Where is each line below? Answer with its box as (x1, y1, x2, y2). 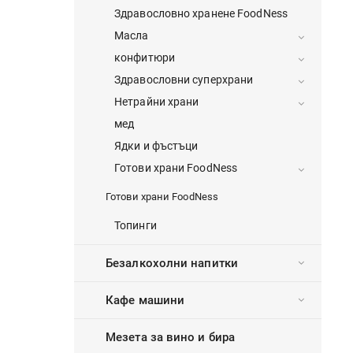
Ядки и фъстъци (114, 139, 199, 153)
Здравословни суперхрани (114, 73, 254, 87)
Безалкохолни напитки (106, 256, 238, 271)
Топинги (114, 219, 157, 232)
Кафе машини (106, 293, 185, 308)
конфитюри (114, 51, 175, 65)
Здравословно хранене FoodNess (114, 7, 288, 20)
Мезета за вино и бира (106, 330, 236, 345)
